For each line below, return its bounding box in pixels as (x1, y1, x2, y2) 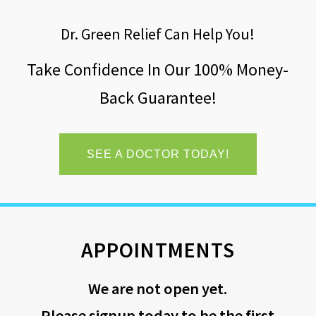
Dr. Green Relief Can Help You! (61, 23, 255, 44)
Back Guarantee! (99, 86, 217, 109)
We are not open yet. (88, 278, 228, 298)
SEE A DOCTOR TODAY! (86, 147, 229, 160)
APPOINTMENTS (80, 236, 235, 263)
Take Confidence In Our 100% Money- (27, 58, 289, 80)
